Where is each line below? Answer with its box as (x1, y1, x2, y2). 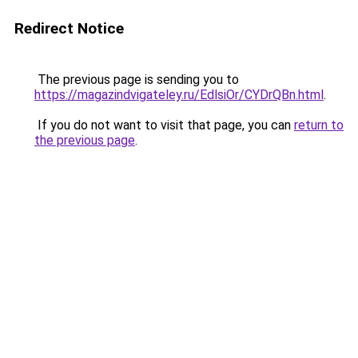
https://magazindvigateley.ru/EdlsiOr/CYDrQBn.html (34, 87, 324, 102)
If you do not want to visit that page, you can (34, 117, 294, 133)
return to (294, 117, 344, 133)
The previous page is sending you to (34, 72, 239, 87)
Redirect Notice (14, 19, 124, 38)
